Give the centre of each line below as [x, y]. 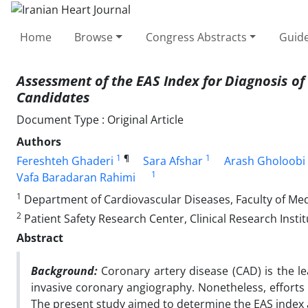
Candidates [53, 97]
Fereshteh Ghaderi [65, 161]
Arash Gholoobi [265, 161]
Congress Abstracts [196, 37]
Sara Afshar [173, 161]
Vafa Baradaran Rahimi [76, 177]
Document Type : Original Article [100, 119]
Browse [94, 37]
